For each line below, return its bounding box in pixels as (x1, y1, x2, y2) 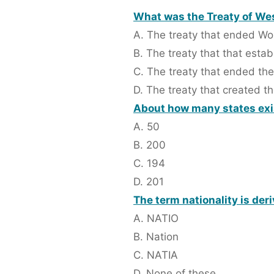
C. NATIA (133, 249, 178, 262)
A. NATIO (133, 212, 179, 225)
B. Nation (133, 231, 179, 243)
